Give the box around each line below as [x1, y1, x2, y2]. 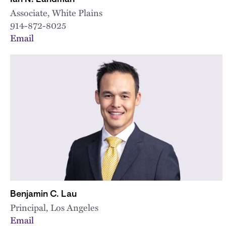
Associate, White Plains [10, 6, 102, 19]
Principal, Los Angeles [10, 200, 98, 214]
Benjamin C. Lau [10, 190, 77, 199]
